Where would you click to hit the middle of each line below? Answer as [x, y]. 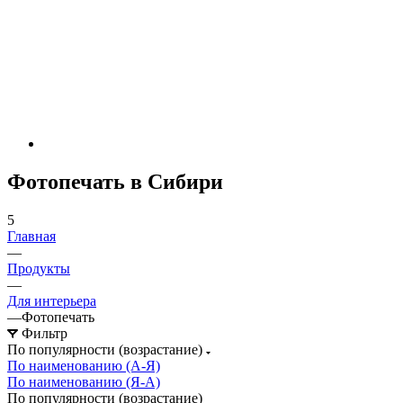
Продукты [39, 268]
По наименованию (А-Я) [84, 365]
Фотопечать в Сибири [115, 181]
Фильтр [45, 333]
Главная [31, 236]
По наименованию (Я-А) [84, 381]
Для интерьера [52, 300]
